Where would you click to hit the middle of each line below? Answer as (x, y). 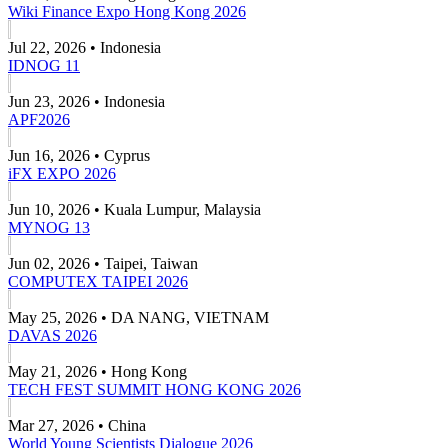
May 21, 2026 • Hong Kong (97, 371)
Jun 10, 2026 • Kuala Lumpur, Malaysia (134, 209)
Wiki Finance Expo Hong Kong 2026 (127, 11)
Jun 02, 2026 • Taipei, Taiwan (103, 263)
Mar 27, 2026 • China (77, 425)
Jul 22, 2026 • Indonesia (84, 47)
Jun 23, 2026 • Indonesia (86, 101)
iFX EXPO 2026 (62, 173)
